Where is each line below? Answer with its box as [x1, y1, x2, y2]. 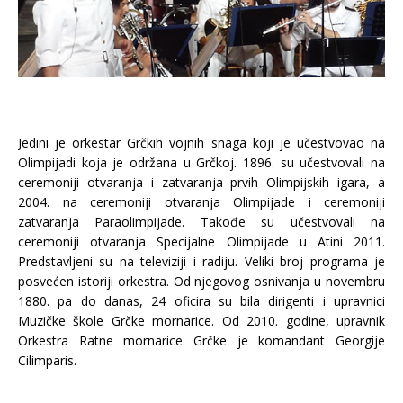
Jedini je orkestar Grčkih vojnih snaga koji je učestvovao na [18, 133, 385, 151]
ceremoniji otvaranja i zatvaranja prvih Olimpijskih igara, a [18, 173, 385, 191]
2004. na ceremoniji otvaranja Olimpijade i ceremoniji [18, 193, 385, 210]
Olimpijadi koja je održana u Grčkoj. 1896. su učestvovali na [18, 153, 385, 171]
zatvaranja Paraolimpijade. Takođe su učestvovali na [18, 212, 385, 230]
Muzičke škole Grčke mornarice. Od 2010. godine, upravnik [18, 311, 385, 329]
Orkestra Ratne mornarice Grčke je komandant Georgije [18, 331, 385, 349]
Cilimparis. [18, 351, 76, 369]
